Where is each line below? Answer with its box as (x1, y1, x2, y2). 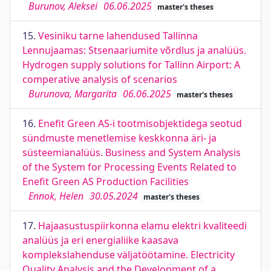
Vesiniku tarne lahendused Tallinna (38, 29, 198, 42)
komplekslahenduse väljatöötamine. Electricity (22, 248, 235, 261)
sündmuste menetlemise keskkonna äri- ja (22, 131, 217, 145)
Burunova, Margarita (28, 87, 117, 100)
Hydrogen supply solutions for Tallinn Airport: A (22, 58, 240, 71)
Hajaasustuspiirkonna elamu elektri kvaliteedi (38, 219, 247, 232)
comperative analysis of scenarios (22, 73, 177, 86)
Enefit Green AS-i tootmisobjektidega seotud (38, 117, 242, 130)
